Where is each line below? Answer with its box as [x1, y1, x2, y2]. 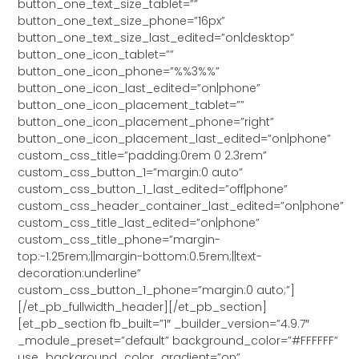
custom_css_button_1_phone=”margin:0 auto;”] [18, 281, 296, 298]
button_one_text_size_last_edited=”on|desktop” [18, 29, 295, 46]
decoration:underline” [18, 264, 142, 281]
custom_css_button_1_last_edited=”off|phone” [18, 180, 288, 197]
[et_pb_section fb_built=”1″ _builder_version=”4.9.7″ [18, 315, 310, 332]
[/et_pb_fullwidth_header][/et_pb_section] [18, 298, 268, 315]
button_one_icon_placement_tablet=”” [18, 96, 245, 113]
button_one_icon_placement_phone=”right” [18, 113, 275, 130]
